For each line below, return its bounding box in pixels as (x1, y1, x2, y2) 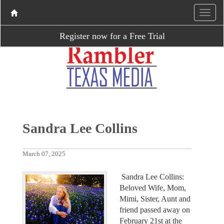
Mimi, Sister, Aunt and (119, 194, 190, 203)
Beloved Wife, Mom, (119, 183, 186, 192)
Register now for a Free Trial (59, 31, 165, 41)
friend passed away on (119, 205, 190, 214)
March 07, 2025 (22, 150, 65, 157)
